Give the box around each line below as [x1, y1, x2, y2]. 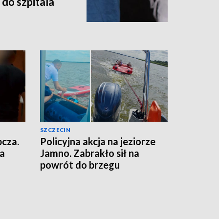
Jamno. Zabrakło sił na [40, 147, 139, 159]
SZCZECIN [40, 127, 71, 133]
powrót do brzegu [40, 159, 120, 171]
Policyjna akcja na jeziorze [40, 135, 155, 148]
